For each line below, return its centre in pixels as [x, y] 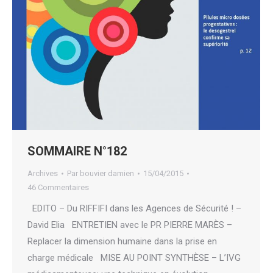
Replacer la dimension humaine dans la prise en [122, 242]
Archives [43, 174]
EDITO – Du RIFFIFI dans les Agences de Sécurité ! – [134, 209]
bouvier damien [107, 174]
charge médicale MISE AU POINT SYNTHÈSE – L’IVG [134, 258]
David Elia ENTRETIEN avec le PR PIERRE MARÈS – [130, 225]
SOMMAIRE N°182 [77, 151]
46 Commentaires [58, 188]
